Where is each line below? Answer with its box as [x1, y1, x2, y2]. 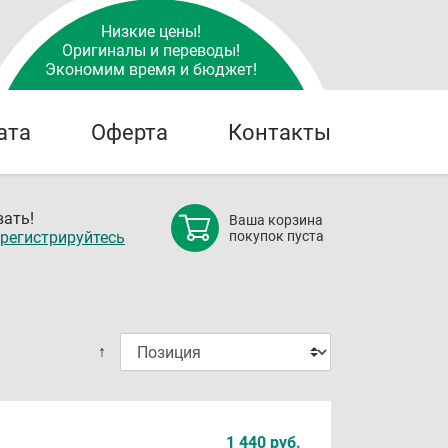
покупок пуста [229, 228, 324, 244]
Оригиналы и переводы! [62, 40, 240, 60]
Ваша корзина [229, 212, 323, 228]
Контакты [228, 119, 331, 145]
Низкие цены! [101, 21, 201, 41]
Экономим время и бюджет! [45, 59, 257, 79]
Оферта [91, 119, 168, 145]
